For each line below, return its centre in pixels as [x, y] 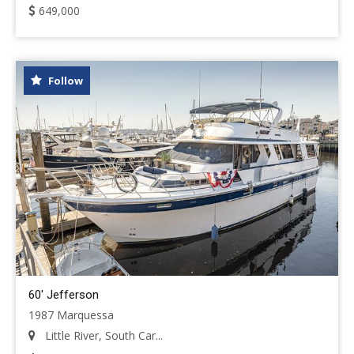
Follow [64, 81]
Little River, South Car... [102, 335]
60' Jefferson [64, 295]
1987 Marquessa [71, 315]
